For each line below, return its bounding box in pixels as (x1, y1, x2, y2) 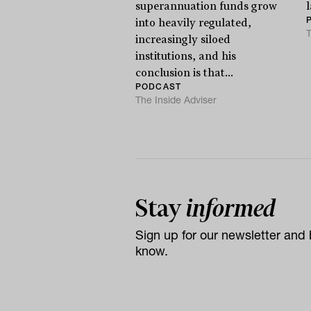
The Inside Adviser (135, 93, 217, 106)
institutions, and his (135, 49, 236, 62)
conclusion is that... (135, 66, 233, 79)
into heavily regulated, (135, 16, 251, 29)
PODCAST (135, 81, 182, 92)
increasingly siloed (135, 33, 230, 46)
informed (185, 194, 276, 222)
